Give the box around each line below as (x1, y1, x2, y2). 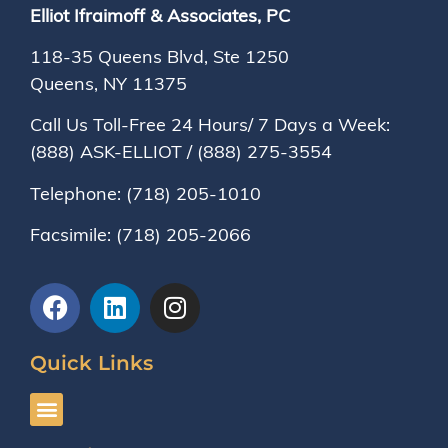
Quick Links (30, 350, 153, 375)
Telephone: (30, 181, 126, 205)
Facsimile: (30, 223, 116, 247)
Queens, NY (30, 72, 132, 96)
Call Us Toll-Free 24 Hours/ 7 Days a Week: (30, 113, 390, 137)
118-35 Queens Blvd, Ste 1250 (30, 45, 289, 69)
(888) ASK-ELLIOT (30, 140, 182, 164)
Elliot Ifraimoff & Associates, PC (30, 3, 290, 27)
